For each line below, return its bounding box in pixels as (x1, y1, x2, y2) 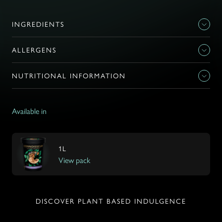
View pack (58, 154, 90, 166)
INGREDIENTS (12, 19, 64, 29)
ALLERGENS (12, 45, 56, 55)
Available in (12, 105, 47, 117)
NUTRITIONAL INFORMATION (12, 70, 126, 81)
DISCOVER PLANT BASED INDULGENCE (36, 196, 186, 206)
